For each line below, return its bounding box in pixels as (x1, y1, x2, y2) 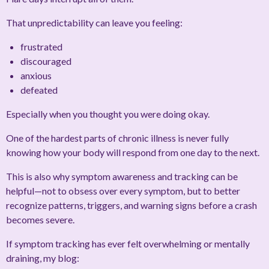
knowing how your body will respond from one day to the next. (6, 147, 259, 159)
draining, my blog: (6, 252, 79, 264)
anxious (20, 70, 52, 82)
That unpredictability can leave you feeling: (6, 17, 183, 29)
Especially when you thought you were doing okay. (6, 108, 210, 120)
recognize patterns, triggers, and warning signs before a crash (6, 199, 257, 211)
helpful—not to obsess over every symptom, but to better (6, 185, 240, 197)
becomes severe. (6, 214, 74, 226)
